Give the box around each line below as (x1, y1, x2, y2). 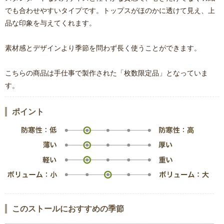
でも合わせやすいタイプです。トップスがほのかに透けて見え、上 (5, 5, 215, 14)
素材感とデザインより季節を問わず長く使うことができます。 (5, 43, 201, 52)
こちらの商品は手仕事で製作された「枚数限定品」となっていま (5, 68, 208, 77)
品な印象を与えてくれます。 (5, 18, 96, 27)
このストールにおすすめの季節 (12, 203, 124, 213)
